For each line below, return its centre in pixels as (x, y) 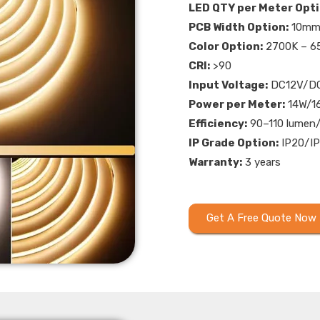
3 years (261, 162)
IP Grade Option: (234, 142)
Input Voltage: (228, 85)
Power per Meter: (237, 104)
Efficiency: (218, 123)
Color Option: (226, 46)
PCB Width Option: (239, 27)
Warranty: (215, 162)
